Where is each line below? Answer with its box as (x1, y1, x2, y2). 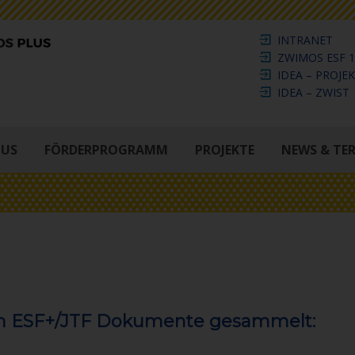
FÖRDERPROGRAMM (44, 141, 168, 158)
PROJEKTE (195, 141, 254, 158)
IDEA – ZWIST (274, 85, 350, 100)
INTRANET (274, 32, 334, 48)
